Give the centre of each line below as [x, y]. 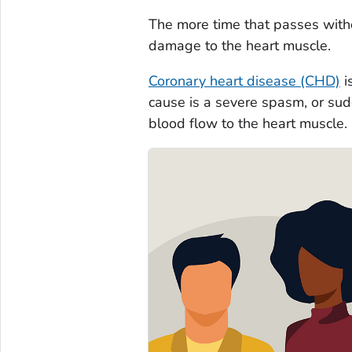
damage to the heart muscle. [239, 45]
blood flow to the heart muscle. [247, 123]
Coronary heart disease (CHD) [244, 81]
